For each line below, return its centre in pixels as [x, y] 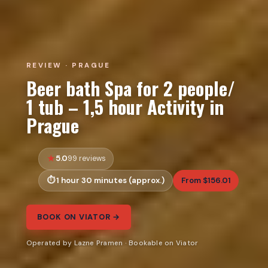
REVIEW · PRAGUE [68, 65]
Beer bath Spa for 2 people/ [130, 88]
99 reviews [86, 159]
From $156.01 [206, 180]
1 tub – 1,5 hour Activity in [125, 107]
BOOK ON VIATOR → [79, 217]
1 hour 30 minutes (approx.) [111, 180]
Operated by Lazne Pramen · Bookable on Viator [112, 243]
